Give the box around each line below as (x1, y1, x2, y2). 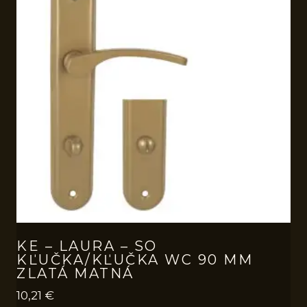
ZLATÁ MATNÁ (16, 265, 134, 282)
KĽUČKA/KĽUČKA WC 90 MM (16, 251, 253, 268)
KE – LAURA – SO (16, 237, 158, 254)
